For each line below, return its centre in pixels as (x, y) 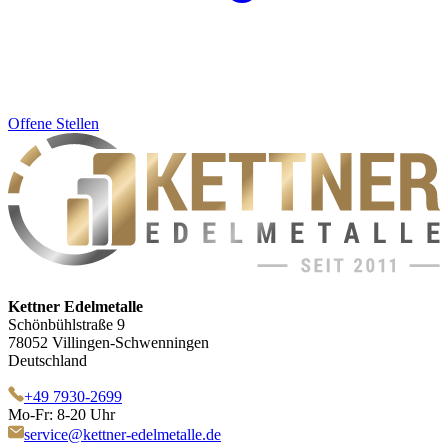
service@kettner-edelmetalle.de (122, 434)
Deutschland (47, 360)
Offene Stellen (53, 124)
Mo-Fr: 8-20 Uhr (61, 414)
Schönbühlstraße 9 (66, 324)
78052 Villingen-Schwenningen (108, 342)
